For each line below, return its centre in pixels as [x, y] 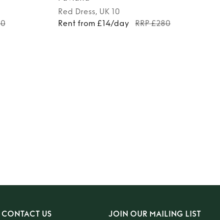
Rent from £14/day [94, 24]
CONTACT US [26, 214]
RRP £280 [153, 24]
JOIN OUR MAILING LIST [155, 214]
